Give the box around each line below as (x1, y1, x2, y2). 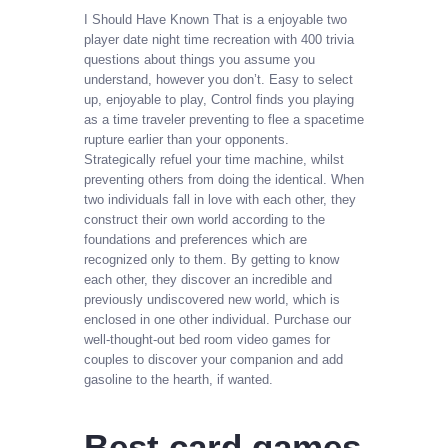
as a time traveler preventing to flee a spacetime (84, 111, 364, 127)
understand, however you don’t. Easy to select (84, 71, 353, 87)
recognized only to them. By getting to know (84, 251, 339, 267)
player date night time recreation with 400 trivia (84, 31, 354, 47)
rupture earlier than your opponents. (84, 131, 289, 147)
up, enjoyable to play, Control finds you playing (84, 91, 354, 107)
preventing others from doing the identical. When (84, 171, 364, 187)
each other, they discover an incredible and (84, 271, 332, 287)
